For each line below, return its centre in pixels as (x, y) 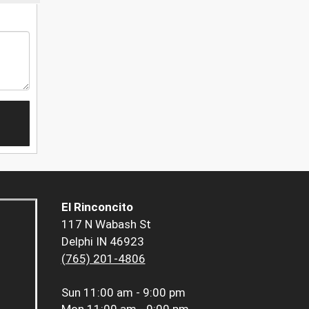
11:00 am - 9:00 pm (134, 293)
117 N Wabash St (106, 225)
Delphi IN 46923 (102, 242)
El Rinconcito (97, 207)
